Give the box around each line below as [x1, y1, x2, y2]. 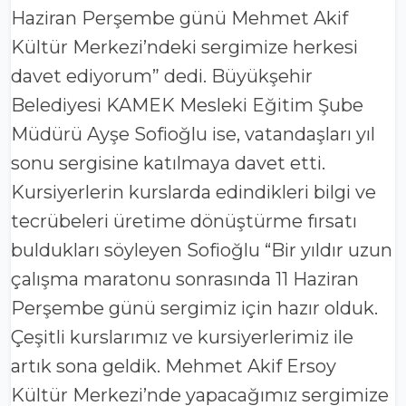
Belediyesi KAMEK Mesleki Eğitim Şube [11, 94, 363, 117]
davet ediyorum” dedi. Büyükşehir [11, 65, 313, 88]
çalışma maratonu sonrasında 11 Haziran [11, 268, 359, 291]
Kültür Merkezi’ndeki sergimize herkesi [11, 36, 358, 59]
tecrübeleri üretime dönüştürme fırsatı [11, 210, 357, 233]
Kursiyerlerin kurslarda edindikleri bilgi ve [11, 181, 376, 204]
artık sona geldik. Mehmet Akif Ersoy [11, 355, 336, 378]
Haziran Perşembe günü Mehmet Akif [11, 7, 348, 30]
